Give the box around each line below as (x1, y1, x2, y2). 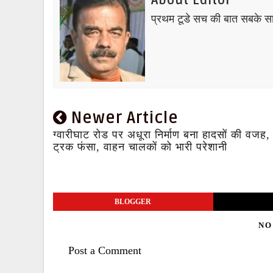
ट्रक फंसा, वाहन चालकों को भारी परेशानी (53, 141, 227, 153)
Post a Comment (68, 244, 141, 257)
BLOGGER (115, 197, 152, 206)
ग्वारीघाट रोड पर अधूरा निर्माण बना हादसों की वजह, (53, 129, 270, 141)
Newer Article (67, 108, 179, 128)
